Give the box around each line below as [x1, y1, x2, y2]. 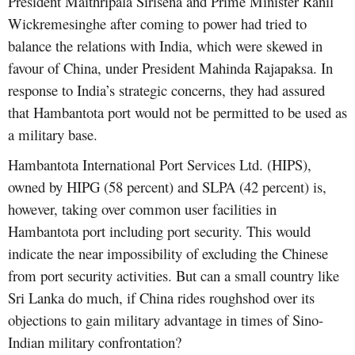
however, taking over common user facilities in [8, 199, 277, 219]
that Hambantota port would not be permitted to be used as [8, 102, 347, 123]
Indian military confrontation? [8, 332, 181, 353]
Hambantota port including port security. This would [8, 221, 311, 242]
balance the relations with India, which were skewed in [8, 36, 323, 56]
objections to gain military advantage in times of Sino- [8, 310, 323, 330]
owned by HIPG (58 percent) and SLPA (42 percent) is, [8, 177, 326, 197]
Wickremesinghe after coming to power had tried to [8, 13, 307, 34]
